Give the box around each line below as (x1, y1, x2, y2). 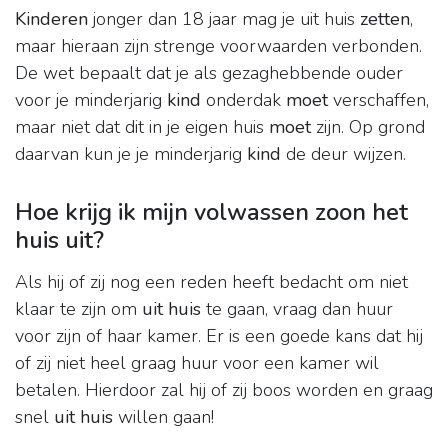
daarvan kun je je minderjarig (15, 142, 247, 167)
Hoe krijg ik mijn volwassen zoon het (15, 196, 408, 229)
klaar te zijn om (15, 297, 142, 322)
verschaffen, (328, 88, 429, 113)
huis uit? (15, 224, 104, 257)
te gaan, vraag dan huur (201, 297, 393, 322)
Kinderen (15, 7, 88, 32)
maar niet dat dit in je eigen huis (15, 115, 269, 140)
